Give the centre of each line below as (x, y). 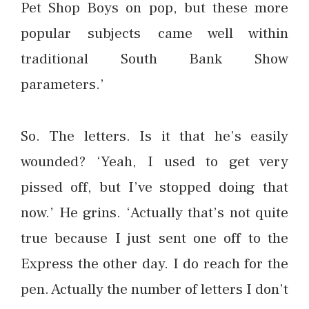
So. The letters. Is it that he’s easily (154, 136)
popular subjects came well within (154, 33)
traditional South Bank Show (154, 59)
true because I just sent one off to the (154, 238)
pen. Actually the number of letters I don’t (154, 289)
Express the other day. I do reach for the (154, 264)
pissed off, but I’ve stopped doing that (154, 187)
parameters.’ (62, 84)
